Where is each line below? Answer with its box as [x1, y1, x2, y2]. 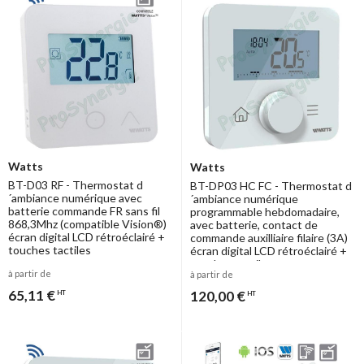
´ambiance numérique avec [8, 191, 142, 206]
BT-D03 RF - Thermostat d [8, 178, 143, 193]
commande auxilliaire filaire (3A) [190, 231, 348, 245]
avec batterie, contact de [190, 218, 318, 232]
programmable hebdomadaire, [190, 205, 340, 219]
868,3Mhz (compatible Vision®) [8, 217, 167, 232]
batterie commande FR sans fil [8, 204, 160, 219]
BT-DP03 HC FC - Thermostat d [190, 179, 352, 193]
